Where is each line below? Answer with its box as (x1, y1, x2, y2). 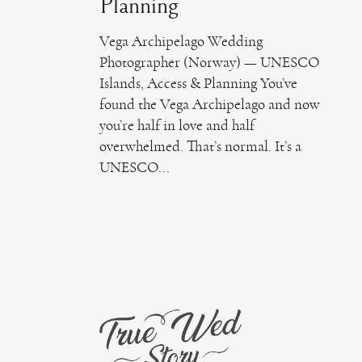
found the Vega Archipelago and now (99, 95, 321, 114)
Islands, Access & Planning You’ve (99, 74, 298, 93)
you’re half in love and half (99, 116, 255, 135)
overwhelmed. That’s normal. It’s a (99, 137, 302, 156)
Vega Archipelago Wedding (99, 32, 263, 51)
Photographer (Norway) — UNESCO (99, 53, 321, 72)
